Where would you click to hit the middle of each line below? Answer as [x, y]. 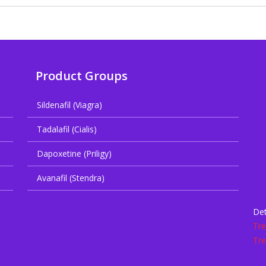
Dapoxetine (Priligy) [74, 153]
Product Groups [82, 76]
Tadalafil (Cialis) [67, 129]
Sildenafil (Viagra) [69, 105]
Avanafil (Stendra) [71, 178]
